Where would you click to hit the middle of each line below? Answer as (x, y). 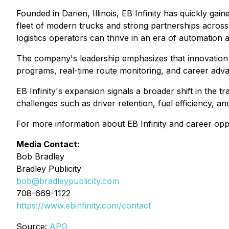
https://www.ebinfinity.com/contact (84, 205)
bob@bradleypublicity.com (68, 181)
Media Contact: (48, 144)
